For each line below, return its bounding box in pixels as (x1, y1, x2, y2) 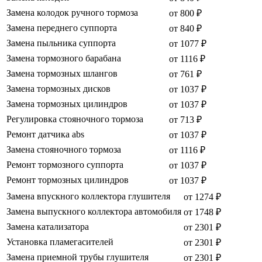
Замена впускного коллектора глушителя (6, 191, 170, 202)
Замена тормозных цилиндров (6, 99, 127, 109)
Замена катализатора (6, 222, 89, 232)
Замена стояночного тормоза (6, 144, 121, 155)
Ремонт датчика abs (6, 129, 84, 140)
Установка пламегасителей (6, 237, 113, 247)
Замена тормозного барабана (6, 53, 121, 64)
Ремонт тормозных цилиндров (6, 175, 129, 185)
